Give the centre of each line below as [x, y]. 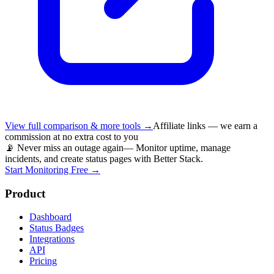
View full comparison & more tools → [79, 125]
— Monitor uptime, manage [177, 147]
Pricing [43, 261]
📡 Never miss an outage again [64, 147]
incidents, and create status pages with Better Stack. [104, 158]
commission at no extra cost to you [72, 136]
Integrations [52, 239]
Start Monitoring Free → [53, 169]
